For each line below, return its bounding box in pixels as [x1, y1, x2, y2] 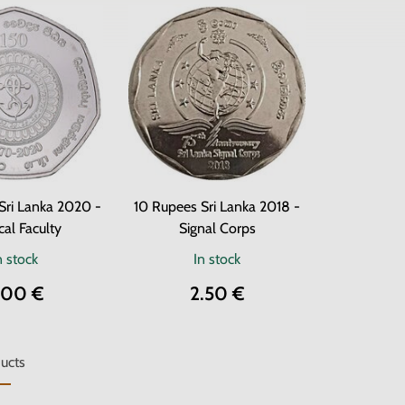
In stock [193, 250, 240, 268]
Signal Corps [178, 220, 256, 237]
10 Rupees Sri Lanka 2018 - [134, 198, 300, 215]
